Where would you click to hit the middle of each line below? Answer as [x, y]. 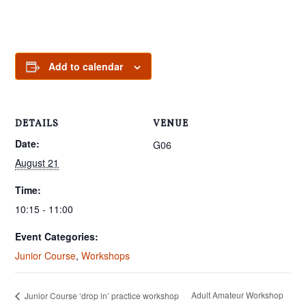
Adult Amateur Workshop [237, 295]
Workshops [106, 255]
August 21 [37, 162]
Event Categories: [57, 236]
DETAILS [37, 124]
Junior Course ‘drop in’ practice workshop [101, 295]
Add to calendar [86, 66]
